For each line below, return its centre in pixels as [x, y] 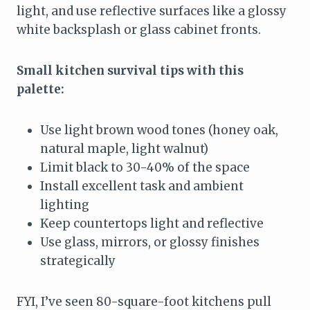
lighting [65, 204]
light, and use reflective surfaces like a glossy [152, 11]
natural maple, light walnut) [124, 148]
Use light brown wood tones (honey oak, [159, 130]
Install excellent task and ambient [142, 186]
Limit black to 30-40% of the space [145, 167]
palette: [40, 89]
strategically [78, 261]
